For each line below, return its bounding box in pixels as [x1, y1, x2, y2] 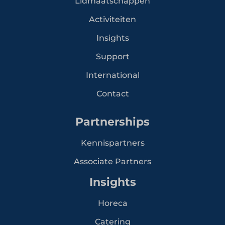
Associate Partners [74, 156, 151, 166]
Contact [96, 88, 129, 98]
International [85, 70, 140, 80]
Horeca [97, 198, 128, 208]
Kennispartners [80, 138, 145, 148]
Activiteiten [89, 14, 136, 24]
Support [95, 51, 130, 61]
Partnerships [75, 115, 150, 129]
